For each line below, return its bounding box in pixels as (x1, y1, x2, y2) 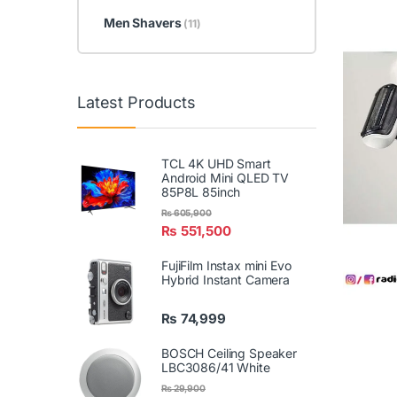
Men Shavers (103, 14, 184, 30)
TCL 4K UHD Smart (161, 155, 271, 171)
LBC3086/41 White (161, 359, 270, 375)
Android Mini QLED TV (161, 169, 290, 185)
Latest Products (77, 93, 196, 113)
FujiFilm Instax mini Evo (161, 257, 292, 273)
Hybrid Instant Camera (161, 271, 291, 287)
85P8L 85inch (161, 183, 241, 199)
